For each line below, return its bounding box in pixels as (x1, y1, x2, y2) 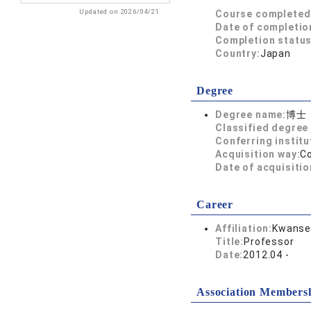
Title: (215, 236, 244, 247)
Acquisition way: (215, 149, 301, 160)
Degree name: (215, 109, 287, 120)
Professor (244, 236, 294, 247)
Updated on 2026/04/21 (79, 8, 160, 15)
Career (196, 199, 234, 210)
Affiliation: (215, 223, 273, 234)
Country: (215, 48, 260, 59)
